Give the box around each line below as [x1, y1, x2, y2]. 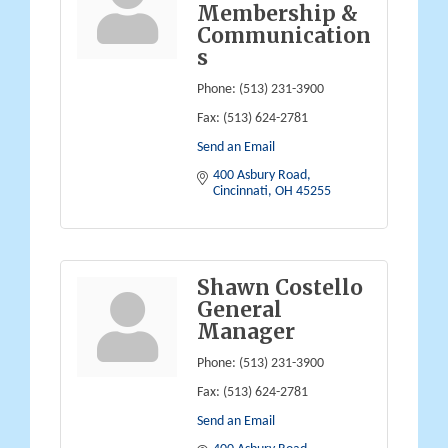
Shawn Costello [197, 274, 363, 301]
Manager [197, 318, 295, 345]
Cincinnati [213, 183, 268, 199]
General [197, 296, 282, 323]
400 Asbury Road [213, 167, 307, 183]
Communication [197, 22, 371, 49]
